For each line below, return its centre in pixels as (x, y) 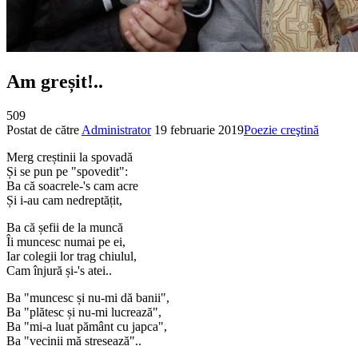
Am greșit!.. (55, 81)
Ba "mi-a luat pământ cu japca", (87, 326)
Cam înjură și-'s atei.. (59, 270)
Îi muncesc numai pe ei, (66, 241)
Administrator (116, 129)
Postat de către (44, 129)
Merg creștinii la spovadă (71, 157)
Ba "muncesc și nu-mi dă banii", (88, 297)
